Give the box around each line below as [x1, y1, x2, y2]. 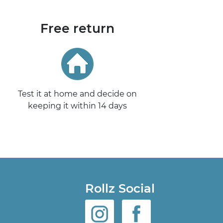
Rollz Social [85, 181, 155, 196]
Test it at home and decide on [18, 89, 137, 99]
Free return [40, 21, 115, 36]
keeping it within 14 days [28, 101, 127, 111]
